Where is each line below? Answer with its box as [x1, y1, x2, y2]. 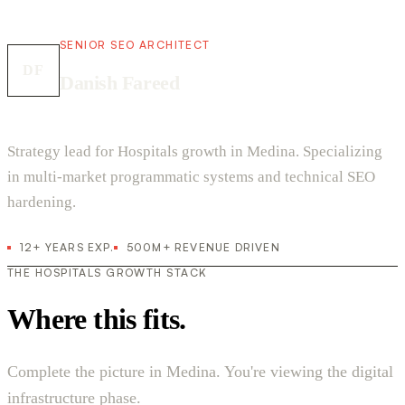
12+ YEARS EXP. [20, 240, 114, 255]
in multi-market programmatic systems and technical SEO [7, 168, 375, 186]
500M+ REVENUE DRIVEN [126, 240, 280, 255]
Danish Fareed [60, 71, 180, 95]
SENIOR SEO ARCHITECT [60, 38, 211, 52]
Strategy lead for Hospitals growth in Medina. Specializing [7, 143, 382, 161]
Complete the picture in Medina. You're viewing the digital [7, 362, 393, 381]
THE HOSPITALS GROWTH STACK [7, 266, 208, 280]
